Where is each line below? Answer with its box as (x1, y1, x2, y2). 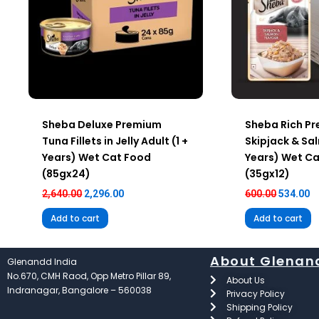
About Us (226, 273, 265, 286)
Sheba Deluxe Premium (42, 117, 162, 132)
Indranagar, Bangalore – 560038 (7, 283, 152, 296)
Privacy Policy (226, 287, 285, 300)
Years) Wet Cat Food (42, 150, 152, 165)
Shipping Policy (226, 300, 293, 313)
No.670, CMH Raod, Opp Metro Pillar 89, (7, 269, 171, 282)
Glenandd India (7, 255, 77, 268)
